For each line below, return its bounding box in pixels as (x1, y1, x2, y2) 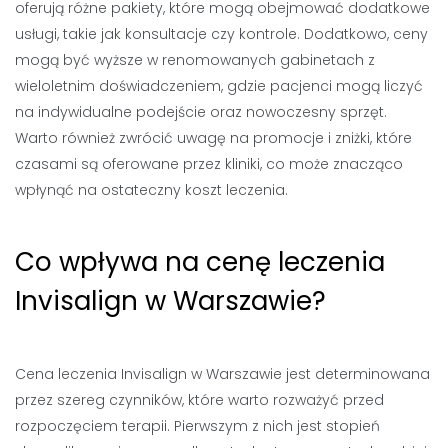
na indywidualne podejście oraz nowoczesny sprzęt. (15, 101, 387, 122)
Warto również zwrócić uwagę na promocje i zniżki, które (15, 127, 412, 148)
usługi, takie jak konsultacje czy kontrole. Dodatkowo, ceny (15, 23, 428, 44)
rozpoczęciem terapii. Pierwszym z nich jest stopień (15, 415, 380, 436)
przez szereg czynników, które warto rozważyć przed (15, 389, 384, 410)
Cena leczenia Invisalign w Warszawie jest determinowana (15, 363, 430, 384)
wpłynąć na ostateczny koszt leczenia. (15, 179, 288, 200)
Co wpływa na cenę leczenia (15, 243, 385, 280)
